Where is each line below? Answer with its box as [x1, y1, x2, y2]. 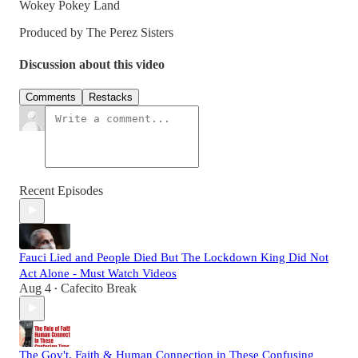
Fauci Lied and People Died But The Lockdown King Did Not [19, 250, 328, 264]
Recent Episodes [19, 183, 103, 197]
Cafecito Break [61, 280, 137, 295]
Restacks [89, 90, 133, 103]
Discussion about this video [19, 57, 165, 71]
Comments [26, 90, 76, 103]
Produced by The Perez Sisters [19, 26, 173, 40]
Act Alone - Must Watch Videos [19, 266, 177, 280]
